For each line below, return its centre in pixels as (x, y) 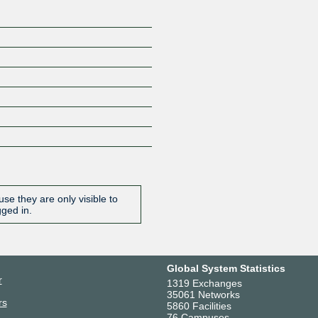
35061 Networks (203, 294)
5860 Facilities (199, 306)
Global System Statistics (226, 268)
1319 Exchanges (204, 283)
